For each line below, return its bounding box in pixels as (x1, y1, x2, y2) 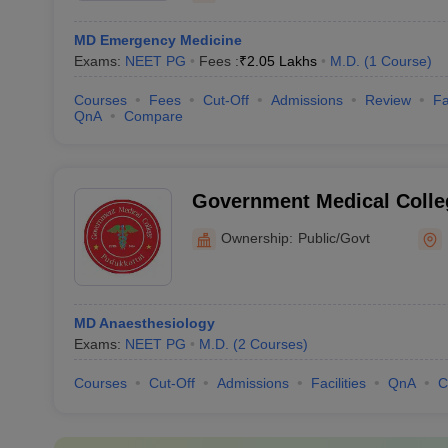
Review (364, 92, 411, 108)
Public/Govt (297, 229, 370, 246)
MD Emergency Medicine (73, 32, 242, 48)
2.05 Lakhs (246, 53, 317, 69)
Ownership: (220, 229, 293, 246)
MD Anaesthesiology (73, 315, 215, 331)
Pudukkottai (191, 216, 306, 238)
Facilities (310, 375, 366, 391)
